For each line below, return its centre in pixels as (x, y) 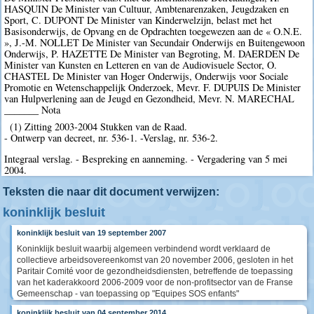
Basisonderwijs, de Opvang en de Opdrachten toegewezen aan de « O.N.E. (153, 32)
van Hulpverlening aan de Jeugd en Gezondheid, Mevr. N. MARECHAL (150, 99)
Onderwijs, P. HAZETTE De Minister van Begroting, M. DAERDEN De (152, 54)
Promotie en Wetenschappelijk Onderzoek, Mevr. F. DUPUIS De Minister (153, 88)
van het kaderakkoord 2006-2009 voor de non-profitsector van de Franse (155, 283)
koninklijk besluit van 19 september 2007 (91, 233)
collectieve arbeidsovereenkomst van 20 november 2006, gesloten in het (155, 260)
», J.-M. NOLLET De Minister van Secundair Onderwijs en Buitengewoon (155, 43)
